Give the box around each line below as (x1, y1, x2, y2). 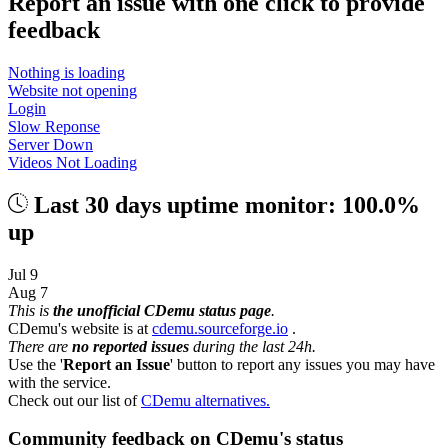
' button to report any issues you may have (170, 355, 435, 373)
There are (8, 337, 72, 355)
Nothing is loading (8, 63, 125, 81)
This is (8, 301, 53, 319)
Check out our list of (8, 391, 141, 409)
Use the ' (8, 355, 63, 373)
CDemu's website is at (8, 319, 152, 337)
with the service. (8, 373, 111, 391)
